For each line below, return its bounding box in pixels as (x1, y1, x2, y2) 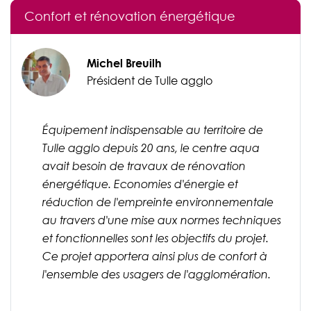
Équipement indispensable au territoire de (42, 123, 263, 137)
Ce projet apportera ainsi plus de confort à (42, 249, 267, 264)
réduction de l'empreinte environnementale (42, 195, 274, 210)
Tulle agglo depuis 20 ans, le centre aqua (42, 141, 260, 155)
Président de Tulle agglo (87, 74, 212, 88)
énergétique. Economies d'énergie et (42, 177, 238, 192)
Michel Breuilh (87, 56, 162, 71)
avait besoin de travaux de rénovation (42, 159, 246, 174)
